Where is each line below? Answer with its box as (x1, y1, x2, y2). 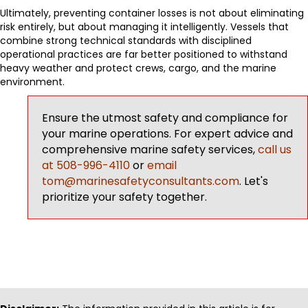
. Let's (239, 173, 268, 189)
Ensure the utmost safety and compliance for (42, 109, 288, 126)
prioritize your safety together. (42, 188, 207, 205)
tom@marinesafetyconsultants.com (42, 173, 239, 189)
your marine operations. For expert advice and (42, 125, 293, 142)
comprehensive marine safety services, (42, 141, 258, 157)
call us (258, 141, 291, 157)
